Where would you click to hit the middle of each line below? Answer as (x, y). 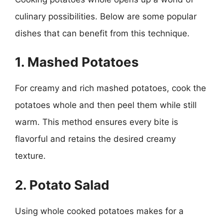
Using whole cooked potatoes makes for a (99, 211)
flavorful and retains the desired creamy (95, 139)
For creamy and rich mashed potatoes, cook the (111, 88)
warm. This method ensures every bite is (97, 122)
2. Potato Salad (62, 185)
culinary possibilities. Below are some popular (106, 16)
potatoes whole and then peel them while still (106, 105)
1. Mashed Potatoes (77, 62)
